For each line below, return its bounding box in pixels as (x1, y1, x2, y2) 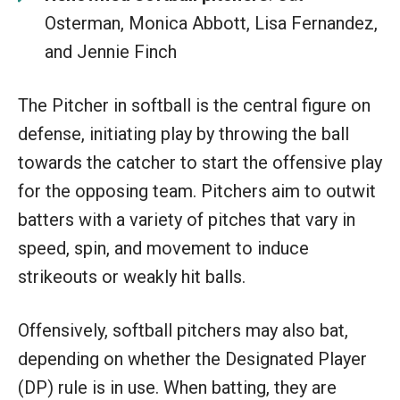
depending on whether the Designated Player (18, 347, 367, 370)
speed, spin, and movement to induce (18, 237, 309, 259)
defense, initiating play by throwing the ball (18, 122, 349, 145)
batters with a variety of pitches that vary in (18, 208, 355, 230)
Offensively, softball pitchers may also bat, (18, 319, 348, 341)
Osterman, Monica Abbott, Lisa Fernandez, (45, 12, 378, 34)
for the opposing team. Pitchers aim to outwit (18, 179, 376, 202)
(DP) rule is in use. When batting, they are (18, 376, 337, 398)
